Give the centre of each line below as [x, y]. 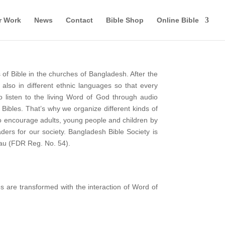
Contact [79, 20]
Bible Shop [125, 20]
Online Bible [178, 20]
